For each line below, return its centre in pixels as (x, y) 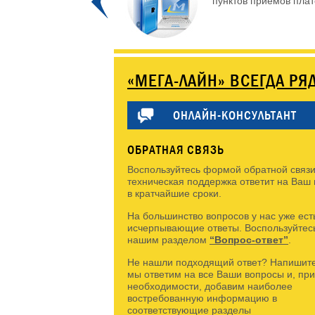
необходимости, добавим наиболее (210, 286)
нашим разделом (168, 240)
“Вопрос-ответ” (249, 240)
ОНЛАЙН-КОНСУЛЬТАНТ (235, 115)
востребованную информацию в (202, 298)
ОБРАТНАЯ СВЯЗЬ (176, 150)
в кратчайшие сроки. (174, 193)
